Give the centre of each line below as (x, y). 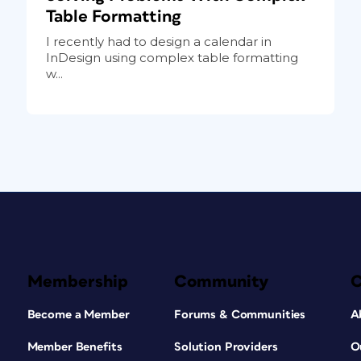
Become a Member (78, 314)
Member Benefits (75, 346)
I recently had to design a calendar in (158, 41)
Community (221, 281)
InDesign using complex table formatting (172, 57)
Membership (77, 281)
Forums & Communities (240, 314)
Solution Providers (226, 346)
